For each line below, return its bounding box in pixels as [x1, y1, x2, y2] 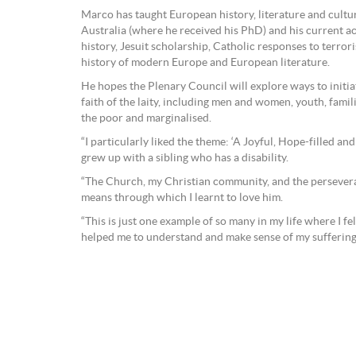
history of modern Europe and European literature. [81, 57, 330, 69]
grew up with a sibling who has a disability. [81, 153, 288, 164]
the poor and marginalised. [81, 113, 211, 125]
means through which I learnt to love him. [81, 192, 283, 204]
